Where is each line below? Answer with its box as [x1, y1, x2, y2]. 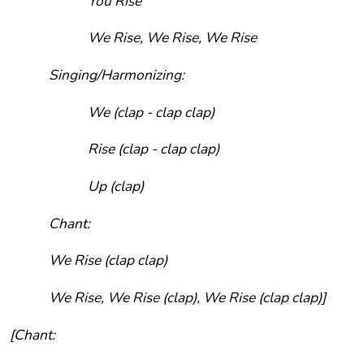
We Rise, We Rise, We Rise [88, 28, 257, 48]
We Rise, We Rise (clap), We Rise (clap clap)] [49, 287, 326, 307]
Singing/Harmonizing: [49, 64, 184, 84]
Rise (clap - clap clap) [88, 139, 219, 159]
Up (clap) [88, 175, 144, 196]
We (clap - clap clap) [88, 102, 214, 122]
